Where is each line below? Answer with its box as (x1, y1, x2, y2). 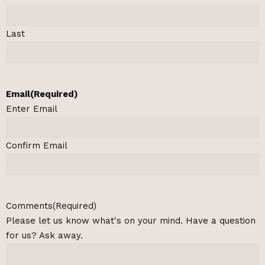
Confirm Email (6, 140, 67, 151)
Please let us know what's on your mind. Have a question (6, 215, 256, 226)
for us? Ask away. (6, 230, 83, 241)
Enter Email (6, 103, 57, 114)
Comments (6, 200, 53, 211)
